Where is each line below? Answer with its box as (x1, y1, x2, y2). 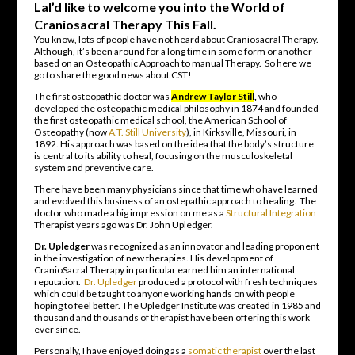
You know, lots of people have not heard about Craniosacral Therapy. (33, 32, 319, 45)
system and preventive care (33, 161, 151, 174)
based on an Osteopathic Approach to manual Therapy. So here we (33, 56, 311, 69)
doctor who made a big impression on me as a (33, 206, 226, 219)
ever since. (33, 323, 81, 335)
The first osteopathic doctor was (33, 90, 170, 102)
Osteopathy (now (33, 125, 109, 138)
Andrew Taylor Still (170, 90, 254, 102)
